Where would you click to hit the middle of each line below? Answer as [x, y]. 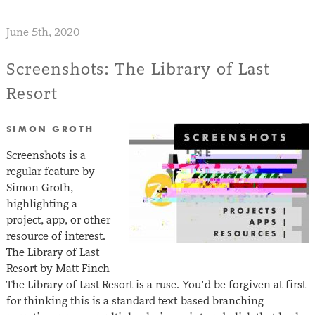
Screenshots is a [46, 155]
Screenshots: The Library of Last [138, 69]
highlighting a [41, 204]
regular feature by [50, 172]
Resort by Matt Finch [58, 269]
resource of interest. [56, 236]
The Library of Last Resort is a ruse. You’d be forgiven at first [156, 285]
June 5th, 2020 [43, 32]
